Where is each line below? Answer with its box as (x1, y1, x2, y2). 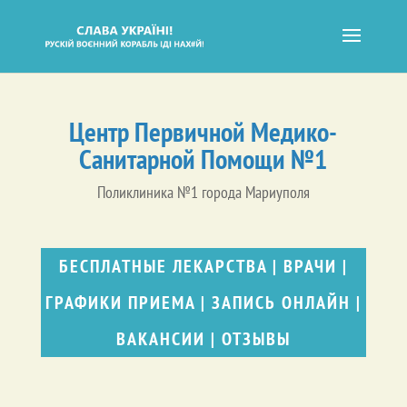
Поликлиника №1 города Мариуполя (96, 182, 310, 203)
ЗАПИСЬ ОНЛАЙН (211, 291, 351, 314)
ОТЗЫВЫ (221, 327, 291, 351)
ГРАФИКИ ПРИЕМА (45, 291, 195, 314)
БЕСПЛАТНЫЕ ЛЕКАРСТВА (58, 254, 267, 278)
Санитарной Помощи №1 (79, 141, 328, 176)
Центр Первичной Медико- (69, 114, 338, 149)
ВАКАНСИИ (115, 327, 205, 351)
